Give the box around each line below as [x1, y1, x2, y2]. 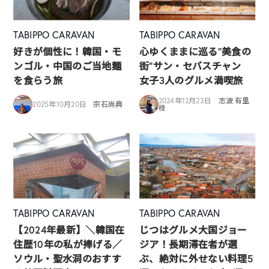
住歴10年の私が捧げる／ [13, 237, 122, 250]
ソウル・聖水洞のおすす [13, 252, 121, 265]
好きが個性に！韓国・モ [13, 44, 121, 58]
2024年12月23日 [158, 95, 212, 105]
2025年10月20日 [32, 99, 87, 109]
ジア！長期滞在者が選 [139, 237, 238, 250]
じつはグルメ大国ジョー [139, 223, 247, 236]
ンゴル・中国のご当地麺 [13, 59, 121, 72]
